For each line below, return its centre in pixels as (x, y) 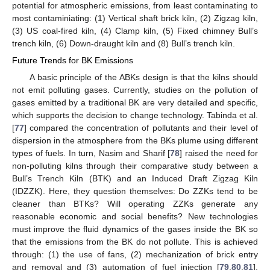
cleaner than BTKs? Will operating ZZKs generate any (135, 203)
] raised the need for (219, 153)
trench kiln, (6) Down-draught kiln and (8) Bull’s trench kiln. (124, 44)
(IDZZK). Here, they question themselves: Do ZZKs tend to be (135, 191)
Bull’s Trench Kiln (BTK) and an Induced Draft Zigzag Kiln (135, 178)
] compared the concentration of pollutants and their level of (141, 127)
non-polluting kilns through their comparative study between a (135, 165)
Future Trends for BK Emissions (73, 61)
